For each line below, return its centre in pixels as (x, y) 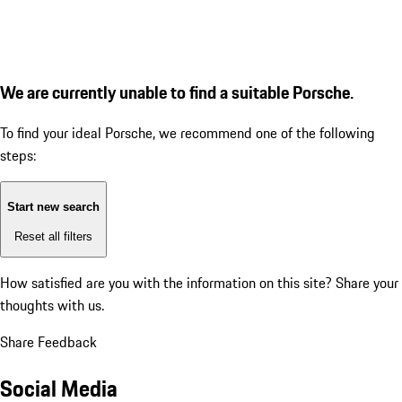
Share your (367, 283)
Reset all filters (53, 236)
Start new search (53, 207)
